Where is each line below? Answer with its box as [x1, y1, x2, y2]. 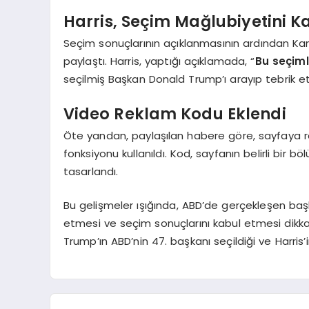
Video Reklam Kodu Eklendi [63, 102, 286, 125]
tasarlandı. [63, 164, 119, 179]
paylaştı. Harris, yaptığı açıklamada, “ [63, 54, 255, 69]
